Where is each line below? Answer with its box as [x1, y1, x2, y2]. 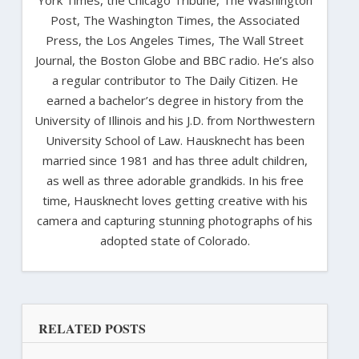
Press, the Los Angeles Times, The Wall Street [46, 31, 304, 48]
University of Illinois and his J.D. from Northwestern [34, 111, 315, 128]
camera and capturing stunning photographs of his [37, 212, 313, 228]
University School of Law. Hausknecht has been [45, 131, 305, 148]
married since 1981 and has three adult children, [42, 151, 308, 168]
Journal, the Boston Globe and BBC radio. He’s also [35, 51, 314, 68]
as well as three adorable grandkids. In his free [46, 171, 304, 188]
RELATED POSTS [38, 318, 146, 337]
